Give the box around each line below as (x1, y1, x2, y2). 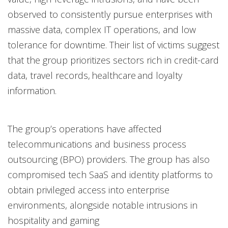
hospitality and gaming (8, 214, 99, 226)
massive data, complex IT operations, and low (8, 23, 196, 36)
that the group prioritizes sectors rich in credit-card (8, 54, 219, 66)
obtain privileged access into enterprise (8, 184, 169, 196)
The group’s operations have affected (8, 123, 162, 135)
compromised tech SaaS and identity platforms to (8, 168, 213, 181)
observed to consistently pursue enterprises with (8, 8, 212, 20)
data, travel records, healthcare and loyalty (8, 69, 182, 81)
